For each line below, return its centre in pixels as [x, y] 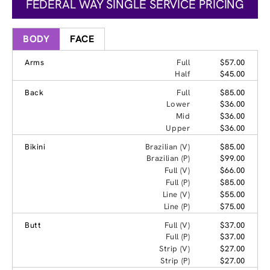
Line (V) [176, 194]
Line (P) [177, 206]
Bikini [35, 146]
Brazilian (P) [168, 158]
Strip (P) [175, 260]
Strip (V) [174, 248]
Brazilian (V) [168, 146]
